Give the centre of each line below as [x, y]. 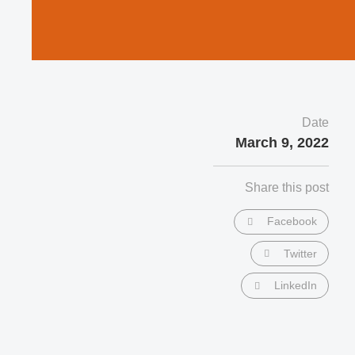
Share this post [287, 188]
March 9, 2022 [282, 143]
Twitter [301, 253]
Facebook [292, 221]
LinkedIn [296, 285]
